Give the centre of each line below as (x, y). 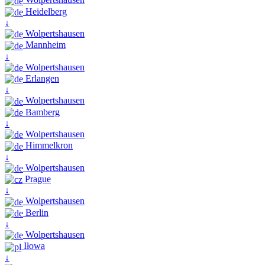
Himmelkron (48, 146)
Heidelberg (45, 11)
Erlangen (41, 79)
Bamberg (41, 112)
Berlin (36, 212)
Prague (37, 179)
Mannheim (44, 45)
